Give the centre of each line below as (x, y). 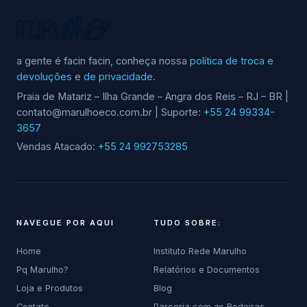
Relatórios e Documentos (207, 270)
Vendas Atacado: (57, 147)
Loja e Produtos (50, 288)
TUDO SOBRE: (187, 223)
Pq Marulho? (42, 270)
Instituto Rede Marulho (200, 251)
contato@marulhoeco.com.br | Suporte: (110, 113)
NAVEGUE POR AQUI (65, 223)
